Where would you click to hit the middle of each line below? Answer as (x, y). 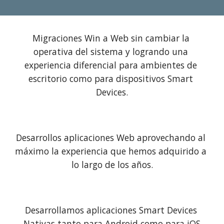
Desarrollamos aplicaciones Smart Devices (111, 210)
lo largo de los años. (112, 164)
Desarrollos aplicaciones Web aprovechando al (111, 137)
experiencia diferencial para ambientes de (111, 65)
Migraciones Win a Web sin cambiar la (111, 38)
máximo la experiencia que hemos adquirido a (111, 151)
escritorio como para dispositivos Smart (111, 78)
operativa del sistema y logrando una (111, 51)
